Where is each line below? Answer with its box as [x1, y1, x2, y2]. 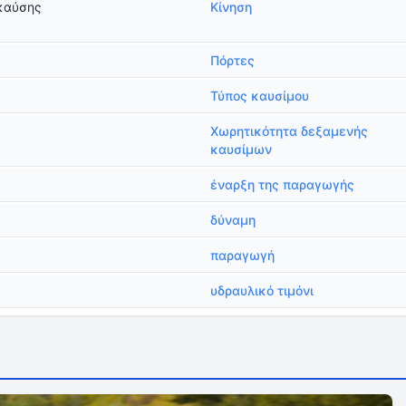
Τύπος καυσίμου [210, 88, 309, 103]
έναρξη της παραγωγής [210, 177, 354, 192]
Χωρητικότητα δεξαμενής [210, 123, 368, 139]
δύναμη [210, 212, 256, 227]
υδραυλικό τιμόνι [210, 283, 314, 298]
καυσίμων [210, 141, 272, 157]
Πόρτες [210, 53, 255, 68]
